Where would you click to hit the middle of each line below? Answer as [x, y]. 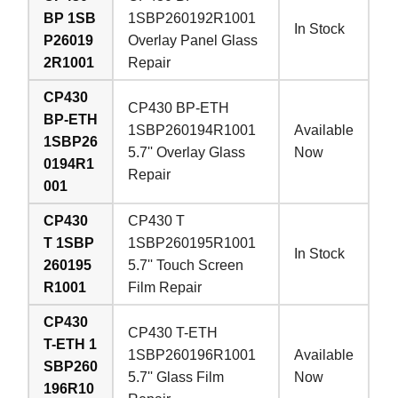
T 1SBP [69, 243]
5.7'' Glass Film [176, 377]
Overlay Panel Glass [193, 40]
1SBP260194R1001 [192, 130]
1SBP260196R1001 [192, 354]
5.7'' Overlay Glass [187, 152]
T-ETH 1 [71, 344]
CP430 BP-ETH [179, 107]
